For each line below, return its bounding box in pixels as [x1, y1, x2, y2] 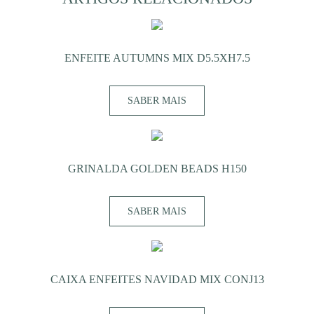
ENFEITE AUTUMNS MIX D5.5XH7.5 [64, 51, 250, 64]
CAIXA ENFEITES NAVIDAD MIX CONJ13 [50, 273, 264, 285]
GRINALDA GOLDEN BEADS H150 [67, 162, 247, 175]
